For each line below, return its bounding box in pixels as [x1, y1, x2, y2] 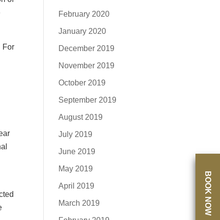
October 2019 [58, 79, 106, 87]
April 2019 [58, 182, 95, 190]
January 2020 [58, 27, 107, 35]
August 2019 [58, 113, 103, 121]
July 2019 [58, 130, 93, 138]
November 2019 [58, 61, 115, 70]
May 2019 [58, 165, 93, 173]
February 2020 [58, 10, 110, 18]
